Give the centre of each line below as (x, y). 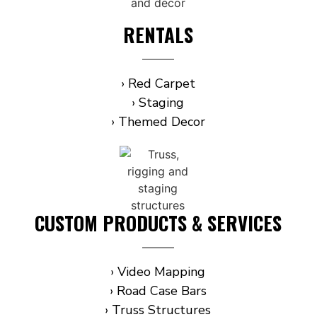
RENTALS (158, 34)
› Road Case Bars (158, 290)
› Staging (158, 102)
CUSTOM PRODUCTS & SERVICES (158, 223)
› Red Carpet (158, 83)
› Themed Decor (158, 121)
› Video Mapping (158, 271)
